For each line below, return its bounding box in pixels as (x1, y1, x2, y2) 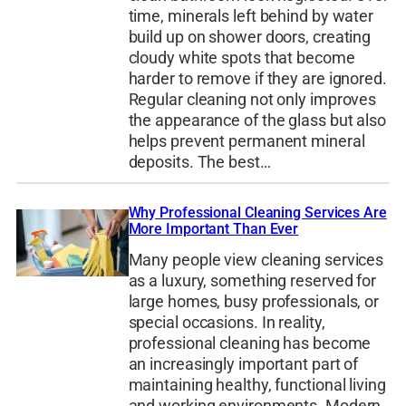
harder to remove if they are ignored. (128, 68, 387, 89)
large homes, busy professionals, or (128, 291, 380, 312)
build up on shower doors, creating (128, 26, 372, 47)
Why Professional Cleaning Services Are (128, 204, 387, 222)
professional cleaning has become (128, 333, 372, 353)
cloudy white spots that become (128, 47, 355, 68)
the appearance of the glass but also (128, 110, 386, 130)
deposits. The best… (128, 151, 271, 172)
